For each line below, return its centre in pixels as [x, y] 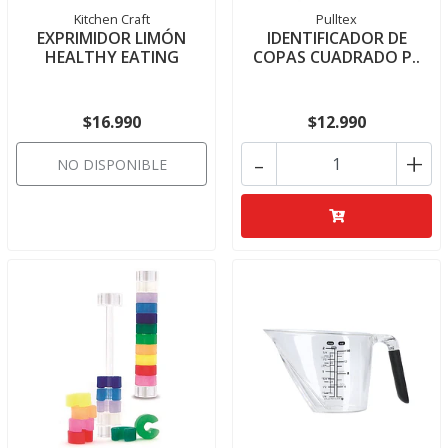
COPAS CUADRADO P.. [336, 57]
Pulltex [336, 19]
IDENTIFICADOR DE [336, 38]
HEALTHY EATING [111, 57]
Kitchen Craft [111, 19]
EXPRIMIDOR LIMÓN [111, 38]
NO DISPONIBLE [111, 164]
